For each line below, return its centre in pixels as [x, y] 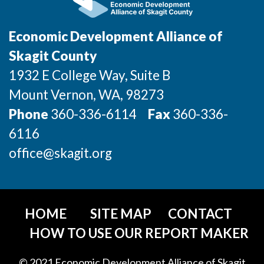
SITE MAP [121, 214]
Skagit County [53, 56]
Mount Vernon [51, 95]
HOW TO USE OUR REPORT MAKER [139, 233]
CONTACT [200, 214]
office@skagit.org [60, 153]
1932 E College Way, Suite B [90, 75]
